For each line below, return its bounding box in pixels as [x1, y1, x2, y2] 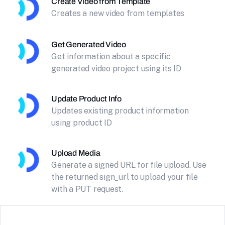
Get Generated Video [51, 40, 126, 49]
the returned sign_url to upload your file [51, 172, 198, 182]
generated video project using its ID [51, 64, 181, 73]
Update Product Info [51, 94, 122, 103]
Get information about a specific [51, 52, 171, 61]
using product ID [51, 118, 112, 128]
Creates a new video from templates [51, 9, 185, 18]
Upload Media [51, 149, 100, 157]
